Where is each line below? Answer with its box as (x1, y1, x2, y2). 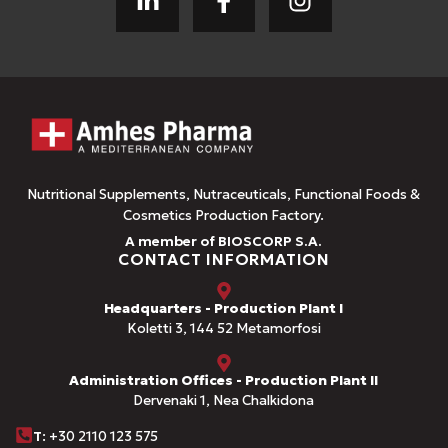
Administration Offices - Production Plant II (69, 372, 379, 390)
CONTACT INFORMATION (118, 250, 330, 270)
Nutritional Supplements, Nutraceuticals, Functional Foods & (27, 185, 421, 203)
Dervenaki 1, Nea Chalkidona (133, 392, 315, 410)
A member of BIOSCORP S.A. (125, 233, 323, 251)
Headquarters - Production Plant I (104, 300, 344, 318)
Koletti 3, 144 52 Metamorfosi (126, 320, 321, 338)
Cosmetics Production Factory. (123, 206, 325, 224)
